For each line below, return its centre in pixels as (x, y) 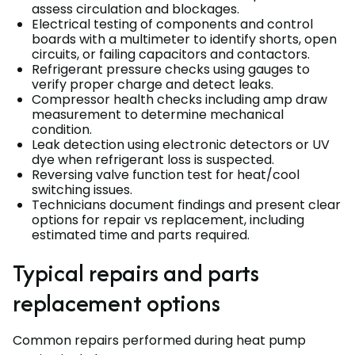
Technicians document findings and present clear (186, 205)
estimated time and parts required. (141, 235)
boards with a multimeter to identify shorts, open (184, 40)
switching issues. (82, 190)
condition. (65, 130)
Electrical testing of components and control (172, 25)
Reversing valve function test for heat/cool (166, 175)
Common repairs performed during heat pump (159, 341)
